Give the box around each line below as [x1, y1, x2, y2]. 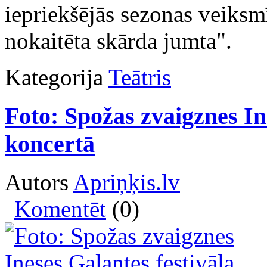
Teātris [108, 64, 171, 90]
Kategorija [5, 64, 103, 90]
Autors [5, 169, 73, 195]
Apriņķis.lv [73, 169, 180, 195]
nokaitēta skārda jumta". [5, 27, 232, 54]
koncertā [5, 130, 95, 157]
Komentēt [14, 196, 106, 222]
